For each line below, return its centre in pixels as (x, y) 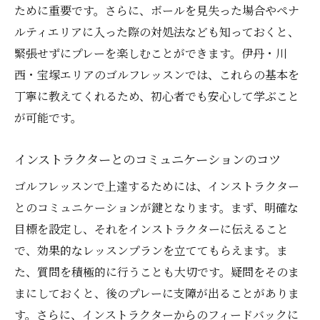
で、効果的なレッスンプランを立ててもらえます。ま (151, 251)
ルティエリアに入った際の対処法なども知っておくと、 (157, 32)
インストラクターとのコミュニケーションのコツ (147, 159)
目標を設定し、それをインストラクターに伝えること (151, 229)
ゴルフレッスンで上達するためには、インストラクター (157, 186)
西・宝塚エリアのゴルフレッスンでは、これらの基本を (157, 75)
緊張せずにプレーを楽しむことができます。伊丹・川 (151, 54)
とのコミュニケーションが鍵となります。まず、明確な (156, 208)
